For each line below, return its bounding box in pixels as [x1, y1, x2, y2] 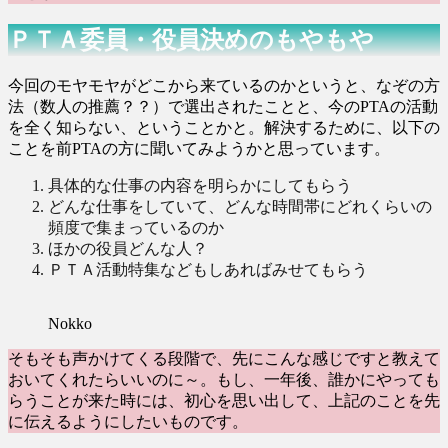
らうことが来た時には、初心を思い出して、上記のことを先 [8, 392, 440, 410]
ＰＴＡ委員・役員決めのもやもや [8, 27, 374, 54]
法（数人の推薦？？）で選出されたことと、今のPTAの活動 [8, 98, 438, 116]
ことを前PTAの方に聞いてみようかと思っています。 [8, 140, 390, 158]
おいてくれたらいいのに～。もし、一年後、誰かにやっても [8, 371, 440, 389]
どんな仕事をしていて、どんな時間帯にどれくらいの [48, 198, 432, 216]
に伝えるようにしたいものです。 [8, 413, 248, 431]
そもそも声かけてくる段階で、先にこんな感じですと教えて [8, 350, 440, 368]
